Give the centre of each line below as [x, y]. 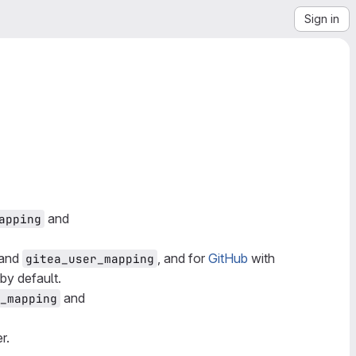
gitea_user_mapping [90, 259]
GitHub [228, 258]
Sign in [322, 19]
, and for [183, 258]
